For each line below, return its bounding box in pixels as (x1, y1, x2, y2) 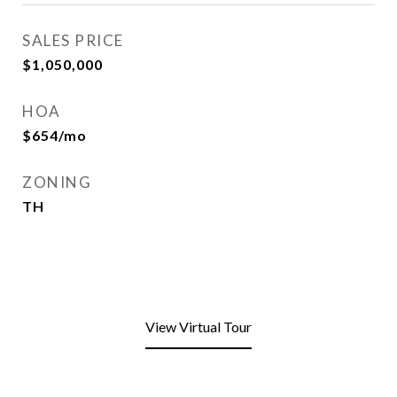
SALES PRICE (22, 31, 124, 50)
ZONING (22, 173, 91, 191)
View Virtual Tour (145, 318, 252, 335)
